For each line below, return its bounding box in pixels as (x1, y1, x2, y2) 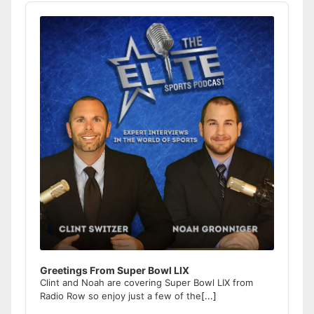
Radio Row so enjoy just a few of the (40, 289, 201, 301)
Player (25, 14, 57, 28)
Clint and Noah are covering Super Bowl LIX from (40, 276, 253, 288)
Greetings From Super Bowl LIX (40, 264, 189, 276)
